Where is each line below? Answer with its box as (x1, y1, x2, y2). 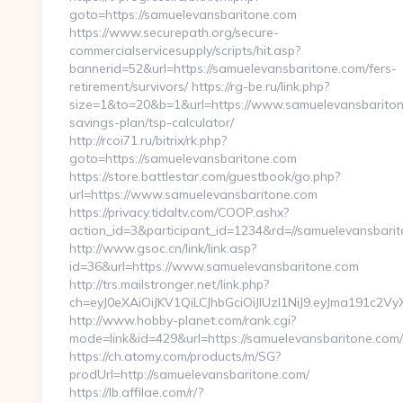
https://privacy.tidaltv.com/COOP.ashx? (69, 204, 289, 220)
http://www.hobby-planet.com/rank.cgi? (69, 312, 296, 328)
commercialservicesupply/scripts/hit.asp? (69, 42, 300, 58)
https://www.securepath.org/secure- (69, 24, 279, 40)
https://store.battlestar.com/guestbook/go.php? (69, 168, 340, 184)
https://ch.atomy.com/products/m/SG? (69, 348, 281, 364)
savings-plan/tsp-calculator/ (69, 114, 234, 130)
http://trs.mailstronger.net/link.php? (69, 276, 269, 292)
